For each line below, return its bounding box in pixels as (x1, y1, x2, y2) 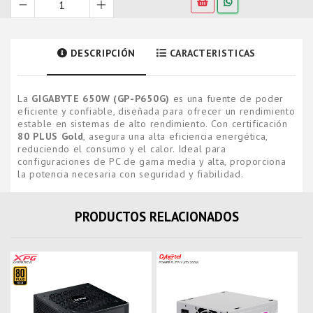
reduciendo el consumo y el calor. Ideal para (17, 143, 226, 155)
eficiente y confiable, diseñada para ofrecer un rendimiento (17, 105, 296, 117)
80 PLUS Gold (17, 130, 84, 143)
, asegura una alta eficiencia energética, (83, 130, 268, 143)
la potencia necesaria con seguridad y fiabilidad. (17, 168, 244, 180)
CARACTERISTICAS (166, 47, 256, 59)
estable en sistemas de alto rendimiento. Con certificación (17, 117, 288, 130)
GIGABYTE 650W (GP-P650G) (31, 92, 170, 105)
